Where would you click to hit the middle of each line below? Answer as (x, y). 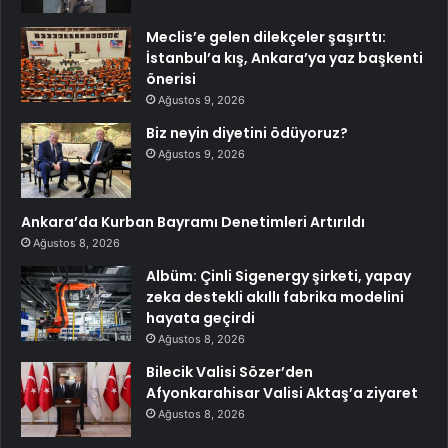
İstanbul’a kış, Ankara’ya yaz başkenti (284, 58)
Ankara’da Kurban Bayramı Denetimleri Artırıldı (193, 222)
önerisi (171, 79)
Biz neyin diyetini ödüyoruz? (247, 133)
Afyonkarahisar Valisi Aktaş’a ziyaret (282, 393)
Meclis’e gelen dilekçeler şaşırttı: (266, 37)
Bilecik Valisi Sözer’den (229, 372)
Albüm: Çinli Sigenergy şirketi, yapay (278, 276)
